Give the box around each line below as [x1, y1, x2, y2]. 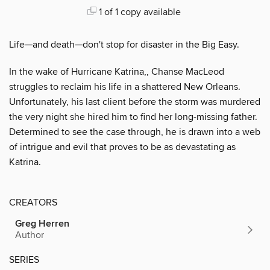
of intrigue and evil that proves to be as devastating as [9, 140, 236, 153]
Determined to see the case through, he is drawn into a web [9, 125, 260, 138]
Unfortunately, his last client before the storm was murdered [9, 95, 260, 108]
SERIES [9, 253, 39, 266]
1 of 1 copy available [96, 5, 181, 18]
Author [15, 228, 44, 241]
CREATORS [9, 196, 57, 209]
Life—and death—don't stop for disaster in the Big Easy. [9, 38, 239, 51]
